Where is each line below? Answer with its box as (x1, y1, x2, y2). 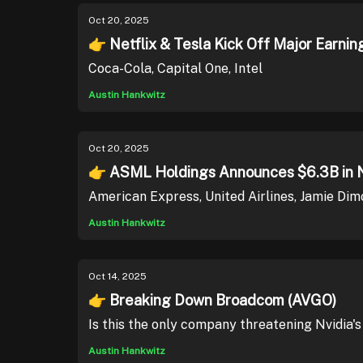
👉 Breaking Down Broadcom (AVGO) (88, 292, 336, 309)
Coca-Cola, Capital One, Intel (88, 61, 263, 76)
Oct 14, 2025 (88, 271, 147, 282)
